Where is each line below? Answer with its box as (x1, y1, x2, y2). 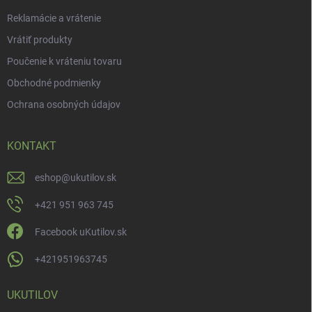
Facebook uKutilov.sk (35, 226, 127, 237)
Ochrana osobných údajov (7, 98, 120, 110)
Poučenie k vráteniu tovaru (7, 55, 122, 67)
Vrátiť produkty (7, 33, 72, 45)
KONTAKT (7, 139, 56, 153)
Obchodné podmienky (7, 77, 101, 88)
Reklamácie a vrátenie (7, 12, 101, 24)
